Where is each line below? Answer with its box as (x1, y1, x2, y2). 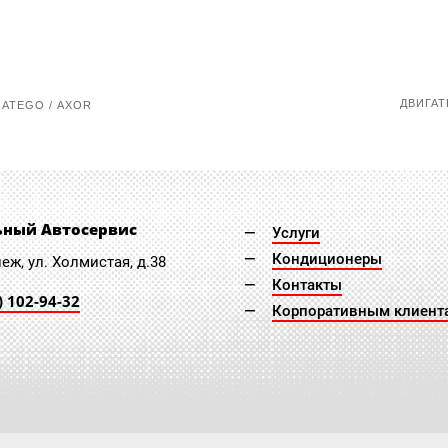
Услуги (271, 224, 320, 243)
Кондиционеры (271, 250, 382, 269)
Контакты (271, 276, 342, 295)
